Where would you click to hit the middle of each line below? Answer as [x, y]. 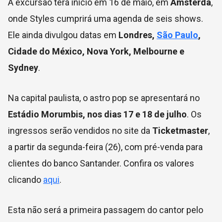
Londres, [138, 35]
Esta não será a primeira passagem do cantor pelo [106, 210]
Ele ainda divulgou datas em [63, 35]
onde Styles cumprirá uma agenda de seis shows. [106, 18]
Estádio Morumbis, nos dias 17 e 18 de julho [97, 114]
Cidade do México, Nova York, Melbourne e [96, 51]
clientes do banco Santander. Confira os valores [101, 163]
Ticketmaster [180, 130]
